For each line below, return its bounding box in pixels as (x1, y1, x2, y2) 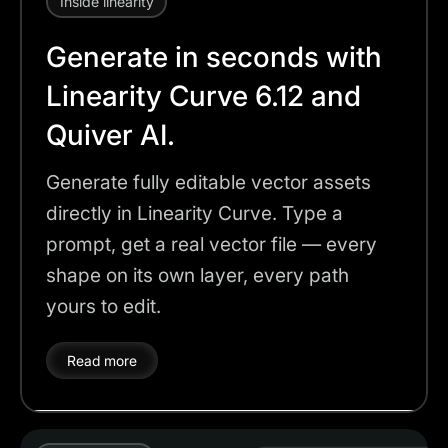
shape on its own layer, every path (46, 263, 349, 288)
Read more (67, 352, 137, 370)
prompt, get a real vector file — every (46, 232, 377, 257)
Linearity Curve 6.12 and (46, 79, 361, 114)
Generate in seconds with (46, 40, 382, 75)
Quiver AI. (46, 118, 175, 153)
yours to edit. (46, 294, 161, 319)
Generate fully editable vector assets (46, 170, 371, 195)
